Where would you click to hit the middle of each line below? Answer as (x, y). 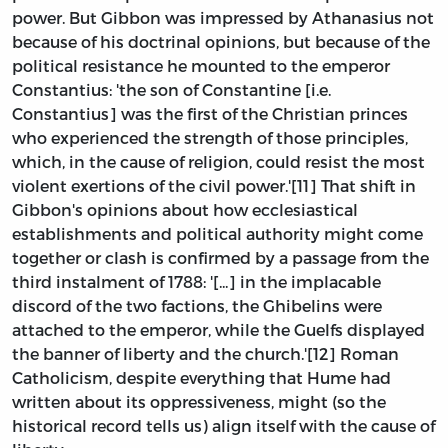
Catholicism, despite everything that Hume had (201, 377)
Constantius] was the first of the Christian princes (210, 113)
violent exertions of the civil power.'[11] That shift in (214, 185)
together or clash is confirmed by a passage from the (220, 257)
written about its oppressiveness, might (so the (199, 401)
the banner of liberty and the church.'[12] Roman (205, 353)
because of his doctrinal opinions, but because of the (221, 41)
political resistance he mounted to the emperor (201, 65)
